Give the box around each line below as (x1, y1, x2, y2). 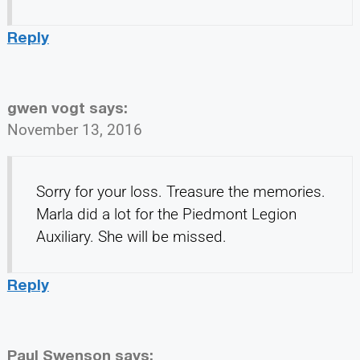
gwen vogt (6, 98, 85, 117)
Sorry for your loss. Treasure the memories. (35, 182, 325, 202)
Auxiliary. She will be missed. (35, 227, 227, 247)
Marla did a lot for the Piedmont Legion (35, 205, 297, 224)
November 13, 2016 (6, 121, 142, 140)
